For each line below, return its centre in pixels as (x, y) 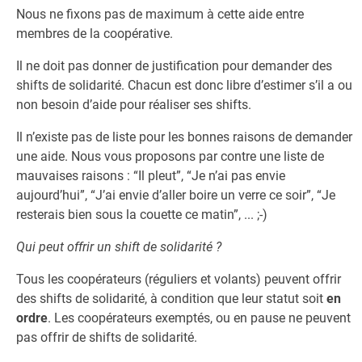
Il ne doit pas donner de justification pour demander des (174, 66)
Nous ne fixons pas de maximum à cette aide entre (160, 14)
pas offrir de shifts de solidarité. (107, 337)
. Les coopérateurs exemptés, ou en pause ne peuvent (199, 318)
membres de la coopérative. (95, 34)
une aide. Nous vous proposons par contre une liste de (170, 156)
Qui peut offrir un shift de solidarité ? (119, 247)
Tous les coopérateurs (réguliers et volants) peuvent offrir (179, 279)
